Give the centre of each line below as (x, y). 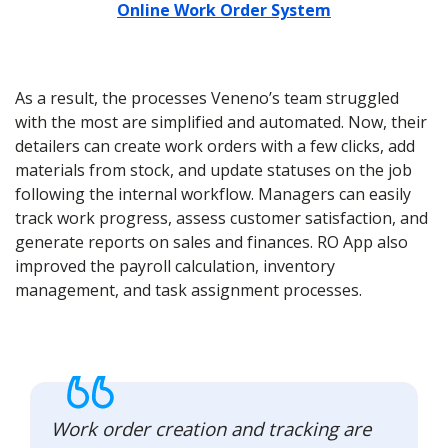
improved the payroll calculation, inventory (175, 265)
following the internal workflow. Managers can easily (213, 193)
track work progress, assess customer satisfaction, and (221, 217)
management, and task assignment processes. (188, 289)
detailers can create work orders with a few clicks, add (215, 145)
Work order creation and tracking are (211, 428)
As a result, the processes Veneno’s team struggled (207, 97)
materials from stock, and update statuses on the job (213, 169)
